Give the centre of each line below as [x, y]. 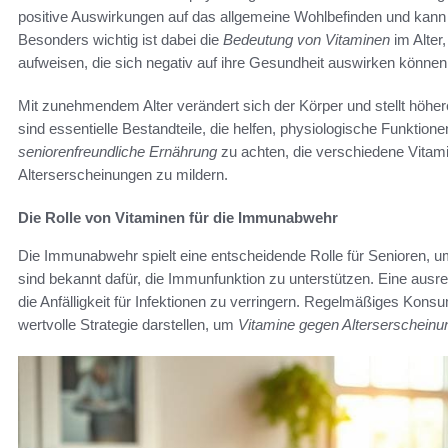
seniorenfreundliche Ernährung [117, 152]
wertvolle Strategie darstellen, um [128, 325]
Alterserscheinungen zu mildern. [123, 175]
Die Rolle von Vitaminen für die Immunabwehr [178, 218]
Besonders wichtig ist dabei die [120, 40]
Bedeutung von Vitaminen [306, 40]
